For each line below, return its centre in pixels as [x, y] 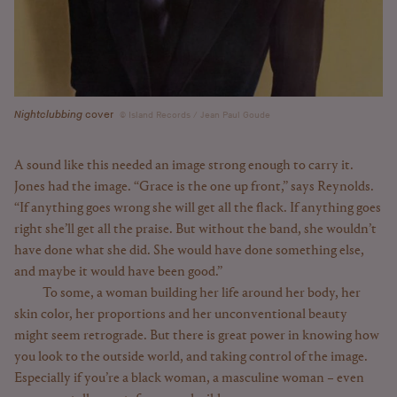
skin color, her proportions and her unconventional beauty [181, 314]
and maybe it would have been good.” [118, 272]
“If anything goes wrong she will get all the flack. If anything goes [198, 208]
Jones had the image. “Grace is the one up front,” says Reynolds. [194, 187]
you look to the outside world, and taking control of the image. [191, 357]
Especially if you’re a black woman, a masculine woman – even [189, 378]
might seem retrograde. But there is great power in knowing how [197, 335]
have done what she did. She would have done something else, [189, 250]
